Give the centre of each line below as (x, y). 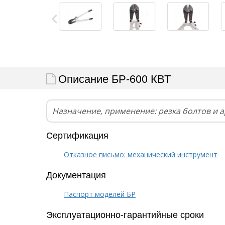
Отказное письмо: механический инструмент (141, 154)
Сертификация (77, 134)
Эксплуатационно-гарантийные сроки (125, 214)
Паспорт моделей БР (100, 194)
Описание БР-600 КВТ (115, 78)
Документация (76, 174)
